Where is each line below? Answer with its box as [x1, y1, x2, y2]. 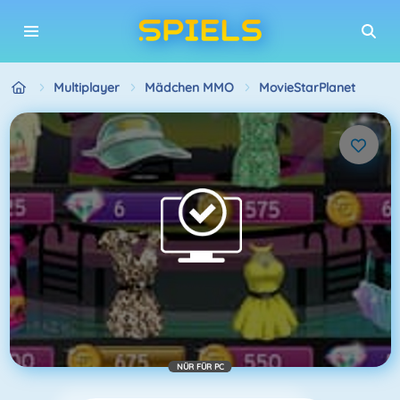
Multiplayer [53, 79, 120, 96]
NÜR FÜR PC [176, 361, 224, 371]
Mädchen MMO [144, 79, 234, 96]
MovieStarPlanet [258, 79, 355, 96]
